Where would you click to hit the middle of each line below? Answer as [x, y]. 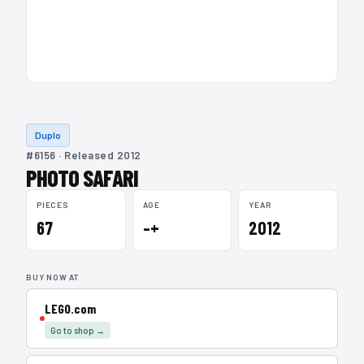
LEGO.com [70, 308]
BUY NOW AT [52, 277]
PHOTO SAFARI [82, 178]
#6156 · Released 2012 [84, 155]
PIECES [52, 205]
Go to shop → [78, 330]
